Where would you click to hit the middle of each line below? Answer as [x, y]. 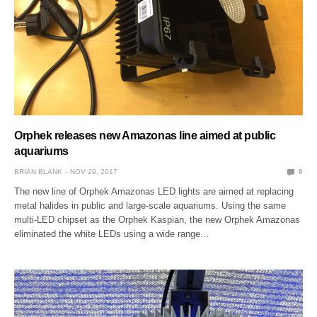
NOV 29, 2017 [94, 172]
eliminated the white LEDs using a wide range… [112, 234]
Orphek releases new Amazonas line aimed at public [145, 136]
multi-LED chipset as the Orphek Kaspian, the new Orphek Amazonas [157, 220]
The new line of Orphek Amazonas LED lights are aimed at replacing [154, 192]
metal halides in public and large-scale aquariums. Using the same [150, 206]
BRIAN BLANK [38, 172]
